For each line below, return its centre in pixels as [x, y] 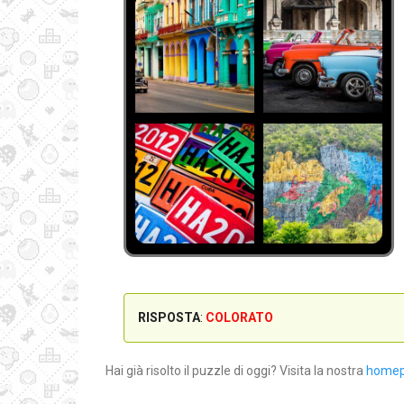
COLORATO [239, 317]
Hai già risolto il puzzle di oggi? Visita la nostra [236, 370]
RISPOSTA [169, 317]
